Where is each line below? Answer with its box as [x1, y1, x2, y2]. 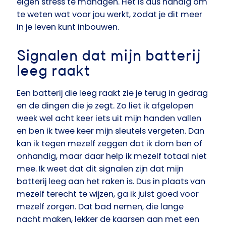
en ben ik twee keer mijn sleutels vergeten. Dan [17, 125, 204, 137]
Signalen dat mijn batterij [17, 48, 201, 64]
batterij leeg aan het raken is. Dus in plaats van [17, 176, 205, 188]
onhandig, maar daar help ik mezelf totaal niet [17, 150, 207, 162]
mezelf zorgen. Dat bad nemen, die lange [17, 201, 184, 213]
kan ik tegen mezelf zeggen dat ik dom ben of [17, 138, 202, 150]
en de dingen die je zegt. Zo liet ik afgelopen [17, 100, 194, 112]
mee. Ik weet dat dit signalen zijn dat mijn [17, 163, 184, 175]
